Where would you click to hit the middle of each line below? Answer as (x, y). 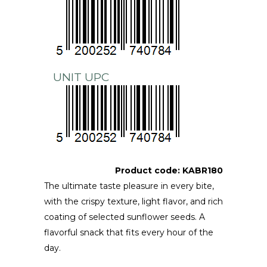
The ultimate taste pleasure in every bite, (129, 186)
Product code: (149, 170)
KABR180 (203, 170)
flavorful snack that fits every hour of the (129, 232)
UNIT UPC (81, 77)
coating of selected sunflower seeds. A (125, 217)
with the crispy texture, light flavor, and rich (133, 201)
